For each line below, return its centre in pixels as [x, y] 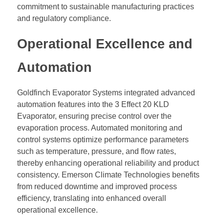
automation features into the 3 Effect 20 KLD [93, 105]
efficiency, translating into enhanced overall [92, 198]
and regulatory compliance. [64, 19]
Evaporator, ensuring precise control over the [94, 116]
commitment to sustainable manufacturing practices [106, 7]
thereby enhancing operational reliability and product [108, 163]
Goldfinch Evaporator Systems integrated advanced [106, 93]
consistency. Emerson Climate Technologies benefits [108, 175]
